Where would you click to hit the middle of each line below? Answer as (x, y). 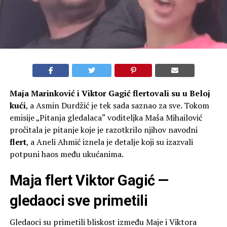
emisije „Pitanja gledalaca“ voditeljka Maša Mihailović (106, 117)
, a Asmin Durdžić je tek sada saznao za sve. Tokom (117, 105)
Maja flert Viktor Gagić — (89, 180)
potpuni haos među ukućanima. (66, 154)
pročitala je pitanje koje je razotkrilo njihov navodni (103, 129)
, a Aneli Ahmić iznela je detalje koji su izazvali (109, 142)
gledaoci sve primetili (78, 200)
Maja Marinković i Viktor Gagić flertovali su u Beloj (110, 93)
